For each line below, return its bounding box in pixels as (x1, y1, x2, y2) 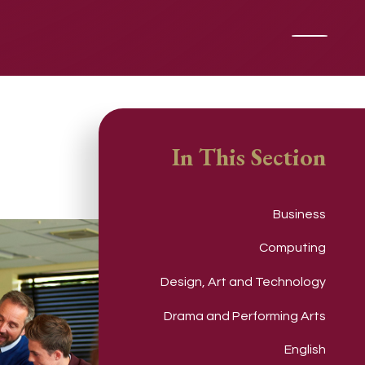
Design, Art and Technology (161, 275, 326, 288)
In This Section (172, 141, 326, 173)
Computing (259, 241, 326, 255)
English (284, 343, 326, 357)
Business (273, 207, 326, 221)
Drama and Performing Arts (164, 309, 326, 323)
